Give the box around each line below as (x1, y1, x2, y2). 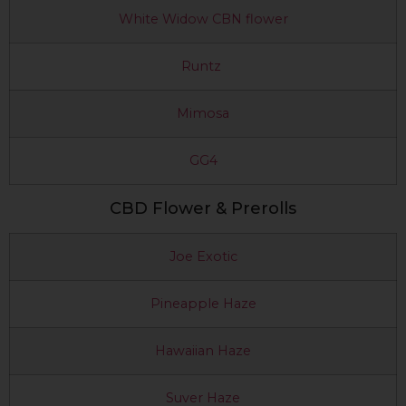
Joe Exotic (169, 247, 237, 265)
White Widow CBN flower (118, 10, 288, 27)
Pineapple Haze (150, 295, 256, 312)
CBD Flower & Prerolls (110, 198, 296, 218)
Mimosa (177, 104, 229, 121)
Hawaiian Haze (155, 342, 251, 359)
